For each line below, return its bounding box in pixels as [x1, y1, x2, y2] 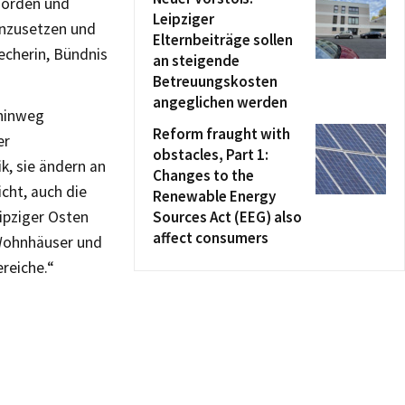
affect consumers [153, 228, 268, 248]
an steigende [153, 51, 240, 71]
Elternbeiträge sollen [153, 30, 293, 50]
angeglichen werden [153, 92, 287, 112]
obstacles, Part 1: [153, 145, 268, 165]
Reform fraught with [153, 124, 290, 144]
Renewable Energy [153, 186, 276, 206]
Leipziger [153, 9, 214, 29]
